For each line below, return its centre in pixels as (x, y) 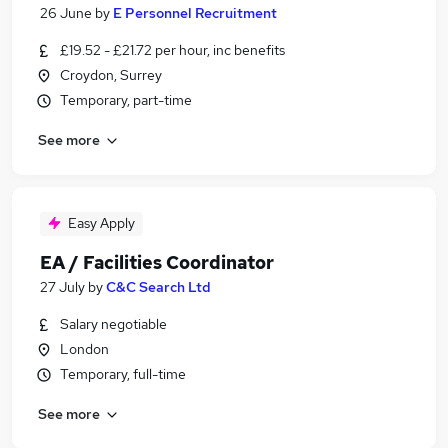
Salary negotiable (113, 324)
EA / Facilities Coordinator (157, 262)
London (84, 349)
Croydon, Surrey (111, 75)
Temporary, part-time (126, 100)
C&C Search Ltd (158, 287)
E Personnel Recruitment (195, 13)
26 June (66, 13)
